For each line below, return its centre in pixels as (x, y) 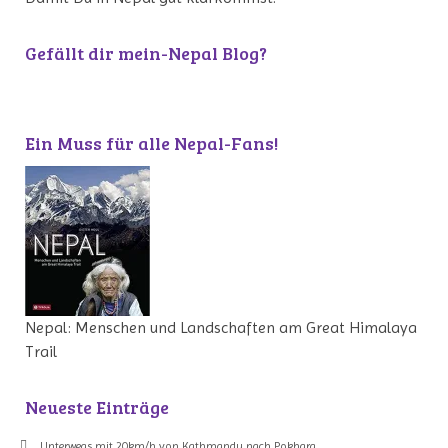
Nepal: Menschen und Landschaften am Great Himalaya (221, 328)
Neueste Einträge (97, 407)
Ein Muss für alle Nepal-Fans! (151, 143)
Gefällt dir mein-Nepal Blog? (146, 53)
